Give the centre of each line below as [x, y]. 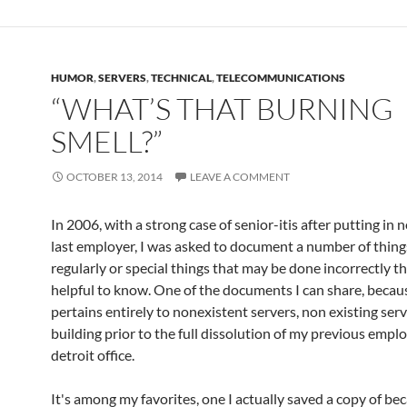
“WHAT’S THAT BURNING [222, 109]
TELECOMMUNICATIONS [281, 78]
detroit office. [93, 355]
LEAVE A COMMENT [240, 177]
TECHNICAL [181, 78]
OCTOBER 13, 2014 [114, 177]
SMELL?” [107, 141]
